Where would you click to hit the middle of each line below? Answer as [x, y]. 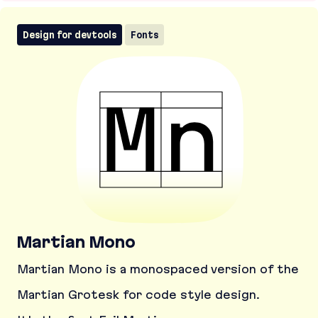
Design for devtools [70, 35]
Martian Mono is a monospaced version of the [158, 269]
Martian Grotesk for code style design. [138, 295]
